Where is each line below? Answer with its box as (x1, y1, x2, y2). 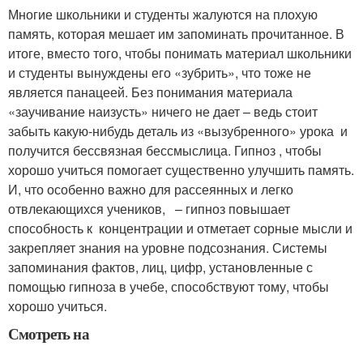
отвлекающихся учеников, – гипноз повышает (8, 199, 290, 218)
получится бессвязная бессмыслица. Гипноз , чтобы (8, 141, 322, 160)
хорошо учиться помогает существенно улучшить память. (8, 160, 354, 179)
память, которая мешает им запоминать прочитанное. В (8, 24, 344, 43)
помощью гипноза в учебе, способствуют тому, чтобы (8, 277, 329, 296)
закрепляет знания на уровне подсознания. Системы (8, 238, 327, 257)
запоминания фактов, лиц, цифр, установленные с (8, 258, 313, 276)
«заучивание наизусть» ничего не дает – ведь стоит (8, 102, 318, 121)
